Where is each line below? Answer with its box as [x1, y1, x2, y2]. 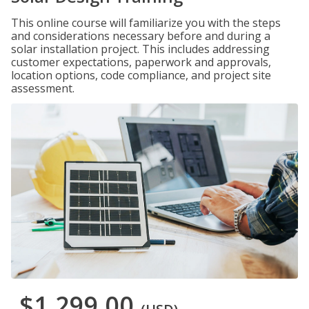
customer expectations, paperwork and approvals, [11, 54, 271, 70]
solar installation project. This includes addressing [11, 41, 270, 57]
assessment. [11, 81, 74, 96]
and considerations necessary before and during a [11, 28, 270, 43]
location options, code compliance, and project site [11, 68, 271, 83]
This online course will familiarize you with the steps [11, 15, 281, 30]
